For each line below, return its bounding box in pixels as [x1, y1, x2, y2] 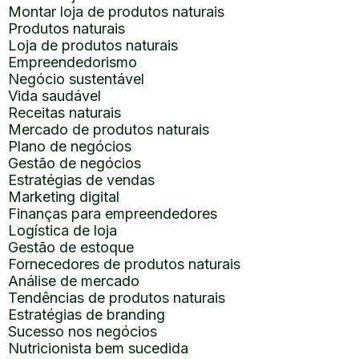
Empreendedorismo [8, 53, 137, 71]
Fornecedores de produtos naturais [8, 255, 240, 272]
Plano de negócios [8, 137, 131, 155]
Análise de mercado [8, 272, 139, 289]
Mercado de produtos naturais [8, 120, 209, 138]
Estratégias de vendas [8, 171, 155, 188]
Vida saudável [8, 87, 101, 104]
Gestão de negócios [8, 154, 141, 171]
